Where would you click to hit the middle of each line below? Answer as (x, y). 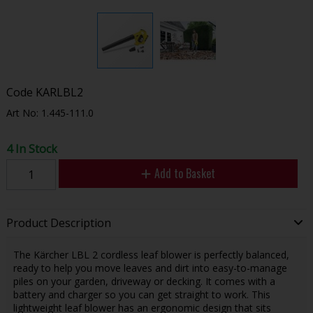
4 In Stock (31, 149)
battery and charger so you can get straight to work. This (141, 294)
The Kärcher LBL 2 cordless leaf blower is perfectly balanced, (151, 254)
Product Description (58, 223)
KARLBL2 (59, 93)
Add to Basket (184, 174)
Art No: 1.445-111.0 (50, 112)
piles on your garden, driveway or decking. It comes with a (144, 281)
